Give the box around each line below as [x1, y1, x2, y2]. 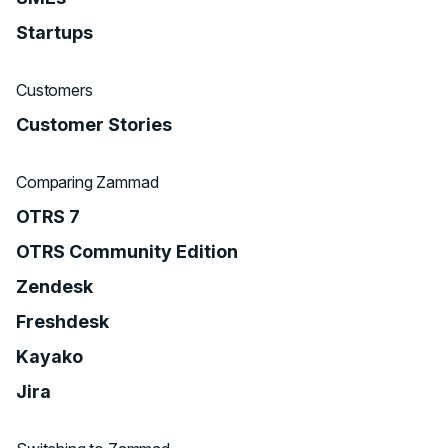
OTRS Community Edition [16, 241, 238, 263]
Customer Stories [16, 114, 172, 136]
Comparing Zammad [16, 172, 159, 193]
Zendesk [16, 276, 93, 298]
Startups [16, 22, 93, 44]
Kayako [16, 346, 83, 368]
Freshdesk [16, 311, 109, 333]
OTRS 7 [16, 206, 80, 228]
